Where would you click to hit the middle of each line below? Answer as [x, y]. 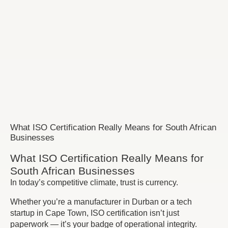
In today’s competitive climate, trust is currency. [94, 182]
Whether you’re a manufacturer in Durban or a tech [101, 202]
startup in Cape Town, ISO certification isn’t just [95, 213]
